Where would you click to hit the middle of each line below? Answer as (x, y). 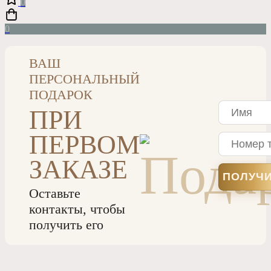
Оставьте (55, 193)
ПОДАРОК (61, 95)
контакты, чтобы (77, 209)
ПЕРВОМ (84, 145)
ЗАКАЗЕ (78, 170)
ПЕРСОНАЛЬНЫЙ (84, 79)
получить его (66, 225)
